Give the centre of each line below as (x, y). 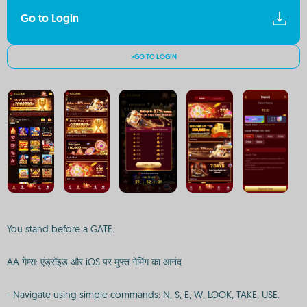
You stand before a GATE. (61, 229)
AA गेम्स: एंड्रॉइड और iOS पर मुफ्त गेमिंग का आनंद (94, 262)
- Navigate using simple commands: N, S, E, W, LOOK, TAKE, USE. (143, 295)
